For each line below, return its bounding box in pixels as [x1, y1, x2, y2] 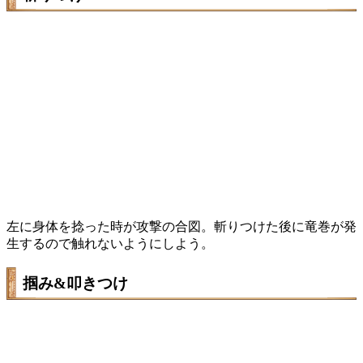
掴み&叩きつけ [23, 275, 128, 293]
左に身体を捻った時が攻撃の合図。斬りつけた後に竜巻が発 [6, 219, 357, 233]
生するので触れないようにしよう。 [6, 236, 214, 250]
